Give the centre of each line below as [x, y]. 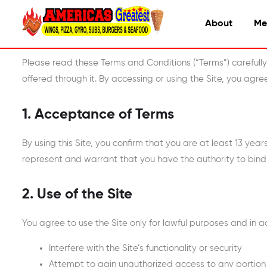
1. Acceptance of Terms [98, 114]
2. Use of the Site [77, 195]
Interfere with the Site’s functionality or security [145, 249]
